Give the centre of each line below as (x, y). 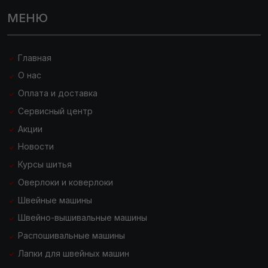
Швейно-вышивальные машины (81, 218)
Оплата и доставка (57, 93)
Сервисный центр (54, 111)
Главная (33, 57)
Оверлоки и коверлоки (64, 182)
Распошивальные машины (70, 236)
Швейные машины (54, 200)
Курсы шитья (44, 165)
